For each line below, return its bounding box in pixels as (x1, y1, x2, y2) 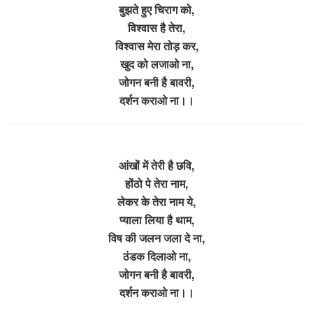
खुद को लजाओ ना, (119, 55, 194, 72)
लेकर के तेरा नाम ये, (117, 193, 196, 210)
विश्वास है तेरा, (128, 19, 185, 36)
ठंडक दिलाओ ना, (122, 247, 191, 264)
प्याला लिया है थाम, (119, 211, 194, 228)
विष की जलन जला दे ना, (108, 229, 205, 246)
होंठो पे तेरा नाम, (125, 175, 188, 191)
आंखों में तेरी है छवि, (119, 156, 194, 173)
